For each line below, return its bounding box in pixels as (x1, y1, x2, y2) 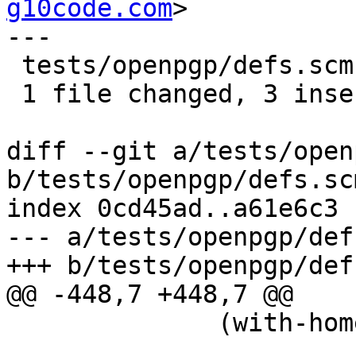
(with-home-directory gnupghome (6, 308, 21, 338)
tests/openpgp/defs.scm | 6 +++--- (6, 51, 21, 80)
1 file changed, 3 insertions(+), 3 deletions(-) (6, 79, 21, 109)
